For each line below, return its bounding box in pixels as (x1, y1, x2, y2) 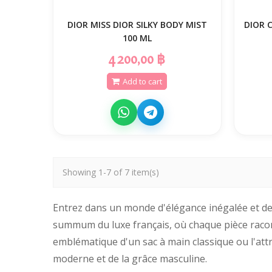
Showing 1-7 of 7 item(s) (63, 166, 159, 178)
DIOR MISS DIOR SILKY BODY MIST (67, 19, 207, 30)
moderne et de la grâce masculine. (53, 252, 207, 265)
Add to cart (123, 76, 163, 87)
